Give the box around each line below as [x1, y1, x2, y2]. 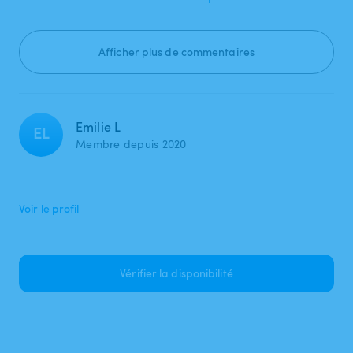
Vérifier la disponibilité [120, 265, 233, 281]
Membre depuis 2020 [76, 136, 187, 151]
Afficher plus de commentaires [98, 43, 255, 59]
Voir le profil [19, 200, 80, 216]
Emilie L [76, 117, 121, 136]
